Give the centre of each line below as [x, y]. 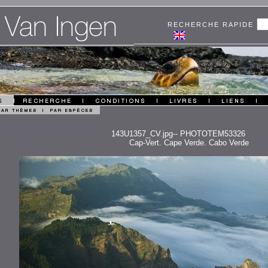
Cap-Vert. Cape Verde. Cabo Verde [189, 143]
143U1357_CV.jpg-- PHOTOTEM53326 [178, 134]
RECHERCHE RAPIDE [212, 25]
